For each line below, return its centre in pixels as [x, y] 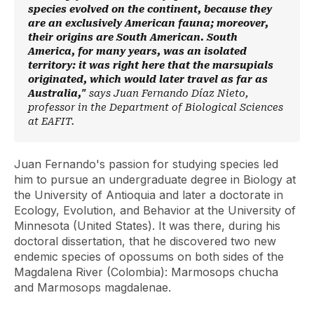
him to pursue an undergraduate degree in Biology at [155, 179]
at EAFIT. [51, 121]
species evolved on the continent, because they [150, 9]
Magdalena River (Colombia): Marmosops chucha [146, 272]
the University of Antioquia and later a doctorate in [149, 195]
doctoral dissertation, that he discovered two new [145, 241]
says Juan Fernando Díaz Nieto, [169, 93]
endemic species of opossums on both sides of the [149, 257]
